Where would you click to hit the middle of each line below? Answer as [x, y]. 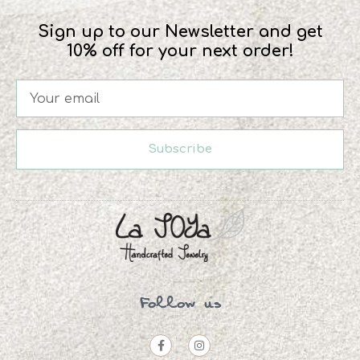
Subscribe [180, 149]
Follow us [180, 304]
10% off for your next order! [180, 51]
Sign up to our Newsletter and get [180, 32]
